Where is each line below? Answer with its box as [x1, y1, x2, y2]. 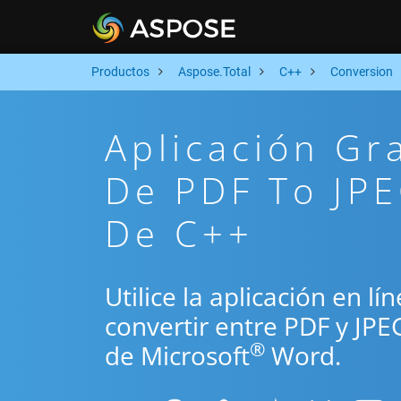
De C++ [105, 209, 254, 258]
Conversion [330, 64, 393, 79]
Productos [91, 64, 149, 79]
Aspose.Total [178, 64, 251, 79]
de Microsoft [105, 338, 250, 372]
